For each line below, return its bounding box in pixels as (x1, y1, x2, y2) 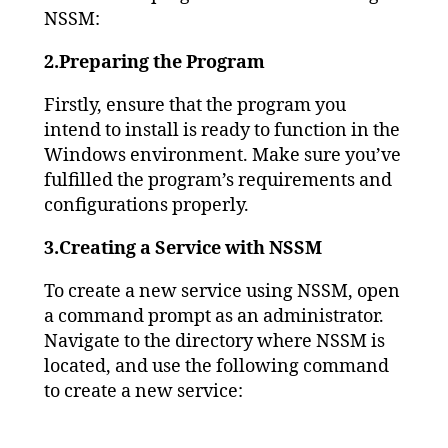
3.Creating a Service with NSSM (44, 236, 322, 260)
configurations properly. (44, 193, 249, 217)
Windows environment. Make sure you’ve (44, 143, 401, 167)
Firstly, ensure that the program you (44, 93, 346, 117)
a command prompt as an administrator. (44, 304, 384, 328)
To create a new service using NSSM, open (44, 279, 400, 303)
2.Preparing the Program (44, 50, 265, 74)
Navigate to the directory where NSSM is (44, 329, 385, 353)
